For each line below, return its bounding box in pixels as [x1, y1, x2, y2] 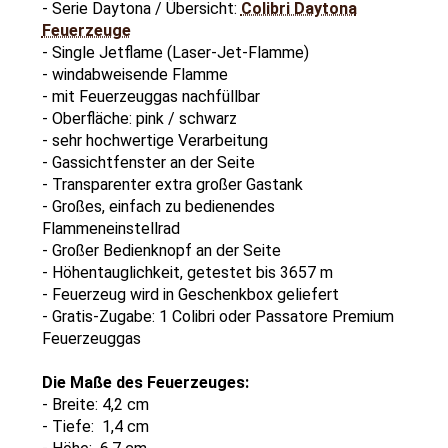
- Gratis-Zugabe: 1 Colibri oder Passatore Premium [41, 306, 394, 326]
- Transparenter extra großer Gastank [41, 174, 303, 194]
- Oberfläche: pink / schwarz [41, 108, 237, 128]
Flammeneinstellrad [41, 218, 180, 238]
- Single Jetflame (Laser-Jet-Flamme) [41, 42, 309, 62]
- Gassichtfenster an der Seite [41, 152, 255, 172]
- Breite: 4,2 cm [41, 394, 149, 414]
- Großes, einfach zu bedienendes [41, 196, 275, 216]
